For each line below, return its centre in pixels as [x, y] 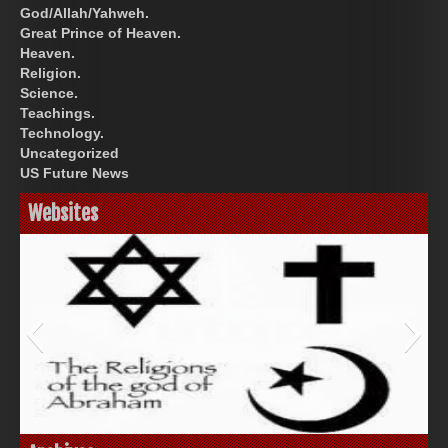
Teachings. [57, 112]
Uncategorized [69, 152]
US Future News [74, 172]
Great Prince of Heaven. [100, 32]
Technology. [62, 132]
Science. [49, 92]
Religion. [50, 72]
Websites [63, 213]
